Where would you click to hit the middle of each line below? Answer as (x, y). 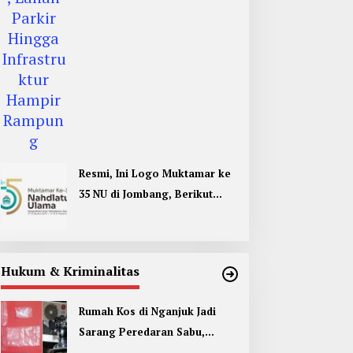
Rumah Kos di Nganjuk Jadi (147, 311)
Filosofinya (107, 214)
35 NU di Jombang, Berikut (145, 193)
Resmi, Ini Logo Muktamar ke (154, 173)
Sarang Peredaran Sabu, (141, 331)
